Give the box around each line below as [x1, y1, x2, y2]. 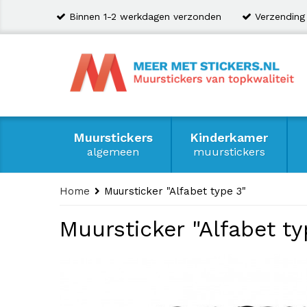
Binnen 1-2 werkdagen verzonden [69, 11, 221, 22]
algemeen [87, 145, 140, 158]
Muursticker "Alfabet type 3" [104, 185, 246, 197]
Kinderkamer [190, 130, 269, 145]
